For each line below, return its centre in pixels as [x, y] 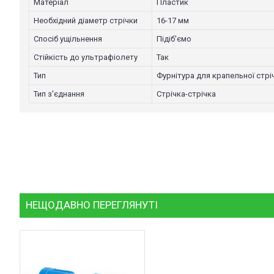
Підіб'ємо [174, 36]
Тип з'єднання [59, 91]
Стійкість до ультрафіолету [86, 55]
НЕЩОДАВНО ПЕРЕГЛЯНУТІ [92, 205]
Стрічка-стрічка [186, 91]
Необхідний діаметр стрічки [86, 18]
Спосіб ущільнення [68, 36]
